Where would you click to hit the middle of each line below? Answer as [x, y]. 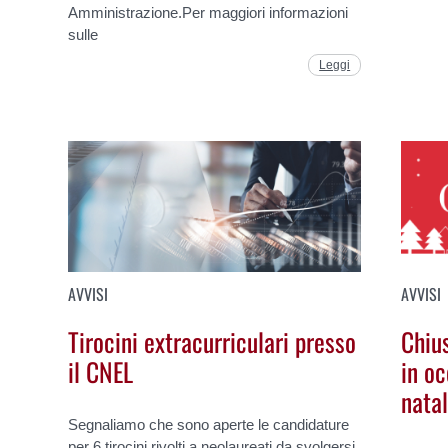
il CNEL [101, 371]
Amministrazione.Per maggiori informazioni [208, 12]
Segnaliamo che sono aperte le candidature [209, 424]
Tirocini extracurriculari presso [212, 341]
